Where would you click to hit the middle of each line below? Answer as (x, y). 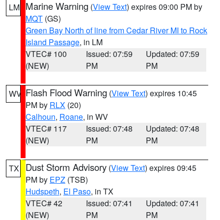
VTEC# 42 (44, 203)
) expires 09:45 (171, 168)
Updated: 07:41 (173, 203)
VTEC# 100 (46, 54)
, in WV (96, 117)
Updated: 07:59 (173, 54)
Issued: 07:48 (109, 128)
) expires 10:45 (171, 93)
